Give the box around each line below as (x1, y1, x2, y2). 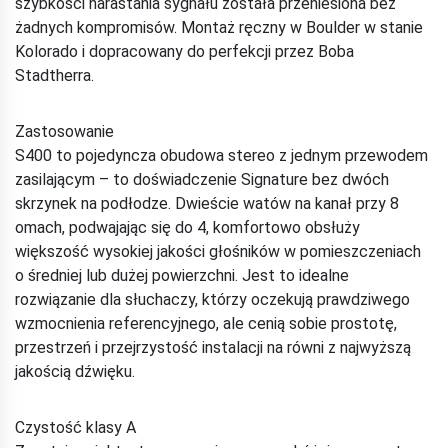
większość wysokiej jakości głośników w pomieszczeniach (15, 241, 421, 261)
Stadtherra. (15, 65, 94, 85)
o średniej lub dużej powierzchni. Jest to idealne (15, 265, 349, 285)
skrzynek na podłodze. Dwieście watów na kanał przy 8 (15, 193, 399, 213)
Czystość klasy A (15, 417, 136, 437)
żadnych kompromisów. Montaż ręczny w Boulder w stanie (15, 17, 423, 37)
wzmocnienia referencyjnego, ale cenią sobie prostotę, (15, 313, 397, 333)
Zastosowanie (15, 121, 114, 141)
